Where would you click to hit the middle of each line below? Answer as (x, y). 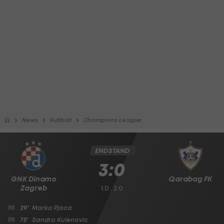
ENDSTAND (112, 151)
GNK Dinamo (33, 179)
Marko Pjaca (52, 208)
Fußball (61, 120)
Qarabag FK (190, 179)
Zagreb (33, 188)
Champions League (112, 120)
